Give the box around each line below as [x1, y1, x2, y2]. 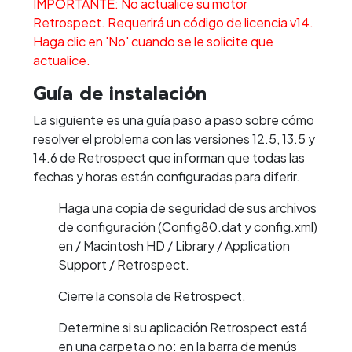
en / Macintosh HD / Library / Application [58, 237, 290, 255]
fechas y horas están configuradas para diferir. [33, 168, 300, 185]
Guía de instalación [33, 79, 207, 108]
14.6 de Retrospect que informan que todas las [33, 149, 305, 167]
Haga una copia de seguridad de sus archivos [58, 200, 317, 217]
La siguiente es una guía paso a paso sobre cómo [33, 112, 314, 129]
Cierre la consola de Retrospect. [58, 288, 246, 305]
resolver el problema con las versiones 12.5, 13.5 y [33, 130, 315, 148]
